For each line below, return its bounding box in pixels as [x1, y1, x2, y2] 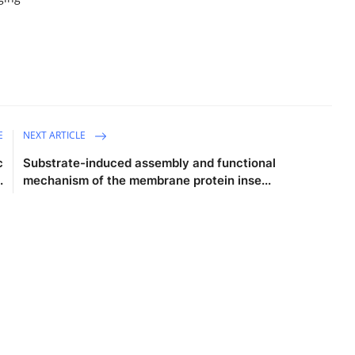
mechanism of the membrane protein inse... [23, 173, 272, 189]
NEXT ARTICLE [23, 128, 89, 143]
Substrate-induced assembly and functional [23, 155, 277, 171]
